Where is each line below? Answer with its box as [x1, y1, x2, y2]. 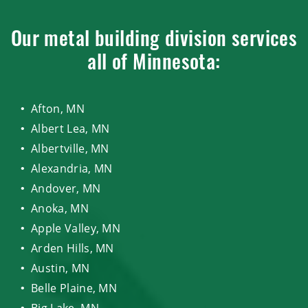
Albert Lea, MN [31, 120, 110, 136]
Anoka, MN [31, 200, 89, 216]
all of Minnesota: [87, 54, 221, 74]
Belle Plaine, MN [31, 280, 118, 296]
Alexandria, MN [31, 160, 113, 176]
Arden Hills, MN [31, 240, 114, 256]
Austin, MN [31, 260, 90, 276]
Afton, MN [31, 100, 85, 116]
